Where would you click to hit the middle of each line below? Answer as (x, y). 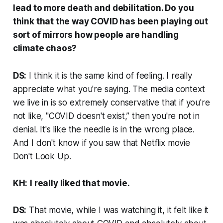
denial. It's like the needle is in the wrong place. (104, 129)
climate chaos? (45, 48)
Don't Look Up (41, 156)
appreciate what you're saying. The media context (109, 89)
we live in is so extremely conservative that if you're (111, 102)
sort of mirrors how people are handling (96, 35)
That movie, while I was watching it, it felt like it (118, 210)
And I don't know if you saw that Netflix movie (101, 143)
